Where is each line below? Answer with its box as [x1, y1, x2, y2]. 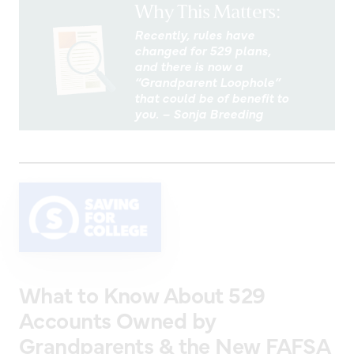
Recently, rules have [134, 25, 254, 43]
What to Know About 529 [19, 278, 265, 309]
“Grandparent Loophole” [134, 73, 280, 91]
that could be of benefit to [134, 88, 288, 107]
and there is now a [134, 57, 243, 75]
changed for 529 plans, [134, 41, 271, 59]
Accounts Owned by [19, 303, 216, 334]
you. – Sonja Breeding [134, 104, 263, 122]
